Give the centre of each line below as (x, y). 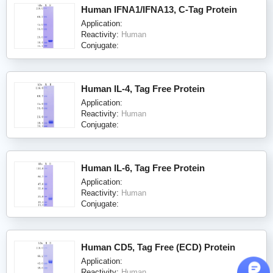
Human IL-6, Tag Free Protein (143, 168)
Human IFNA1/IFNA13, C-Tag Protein (159, 9)
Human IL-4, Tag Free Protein (143, 88)
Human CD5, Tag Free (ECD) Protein (158, 247)
